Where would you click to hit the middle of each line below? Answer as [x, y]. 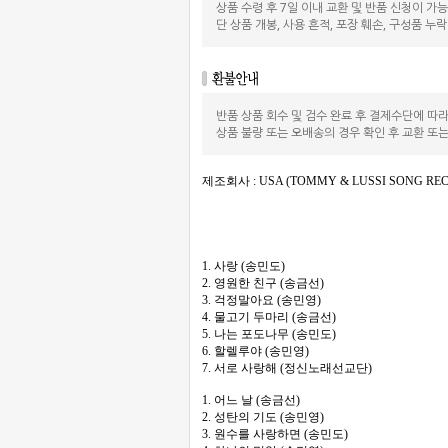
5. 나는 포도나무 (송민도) [269, 334]
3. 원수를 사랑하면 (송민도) [275, 434]
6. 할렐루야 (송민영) [255, 351]
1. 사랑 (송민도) [243, 266]
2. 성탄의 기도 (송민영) [263, 417]
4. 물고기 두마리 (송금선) [269, 317]
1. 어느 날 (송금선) [251, 400]
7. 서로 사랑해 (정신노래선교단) [287, 368]
